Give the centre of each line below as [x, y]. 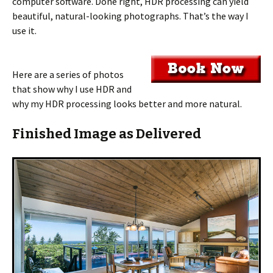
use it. [24, 30]
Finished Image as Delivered [107, 134]
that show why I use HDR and [72, 89]
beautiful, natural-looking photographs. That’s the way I [130, 16]
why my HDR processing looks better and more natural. [127, 104]
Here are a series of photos [68, 74]
